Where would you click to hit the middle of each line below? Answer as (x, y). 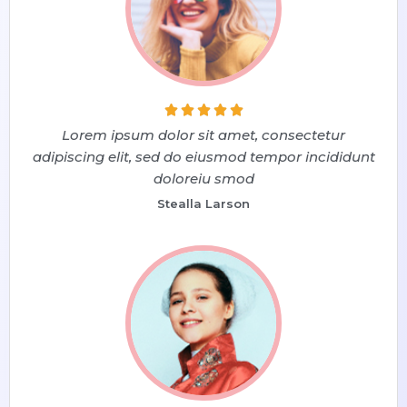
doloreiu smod (203, 178)
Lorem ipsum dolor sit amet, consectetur (203, 134)
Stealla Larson (203, 203)
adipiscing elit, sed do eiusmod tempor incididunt (203, 156)
